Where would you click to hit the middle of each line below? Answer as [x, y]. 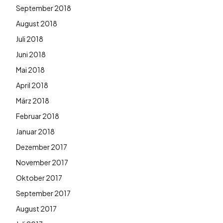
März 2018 [33, 100]
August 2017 [36, 208]
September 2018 [44, 8]
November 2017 [42, 162]
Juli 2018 [30, 39]
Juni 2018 [31, 54]
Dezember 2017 [42, 147]
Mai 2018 [30, 69]
